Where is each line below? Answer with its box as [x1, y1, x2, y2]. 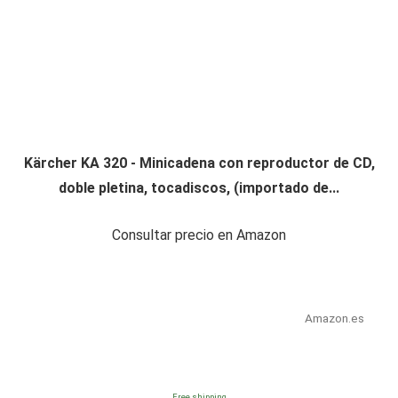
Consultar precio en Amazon [112, 227, 286, 244]
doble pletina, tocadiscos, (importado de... [59, 179, 339, 197]
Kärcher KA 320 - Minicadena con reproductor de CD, [23, 155, 375, 172]
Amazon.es [304, 311, 364, 326]
